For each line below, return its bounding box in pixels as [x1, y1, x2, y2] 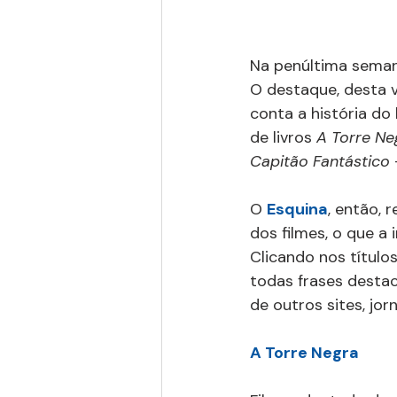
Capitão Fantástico [250, 150, 390, 172]
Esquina [267, 198, 328, 220]
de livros [250, 126, 316, 148]
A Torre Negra [250, 341, 359, 363]
